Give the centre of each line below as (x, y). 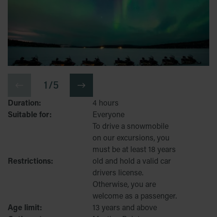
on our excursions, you (131, 138)
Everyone (108, 114)
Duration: (24, 103)
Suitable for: (30, 114)
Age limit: (25, 207)
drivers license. (118, 172)
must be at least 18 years (134, 149)
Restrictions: (31, 161)
